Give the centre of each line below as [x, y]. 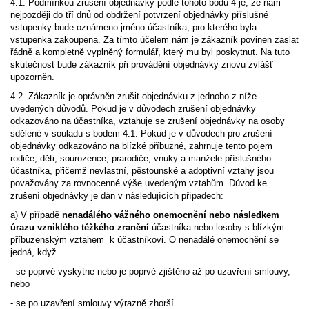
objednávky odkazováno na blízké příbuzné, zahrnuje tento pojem [141, 146]
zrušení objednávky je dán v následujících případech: [117, 196]
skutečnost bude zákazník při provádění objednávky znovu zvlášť [142, 64]
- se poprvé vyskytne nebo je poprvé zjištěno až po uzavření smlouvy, [150, 271]
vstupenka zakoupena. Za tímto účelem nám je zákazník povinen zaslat [154, 40]
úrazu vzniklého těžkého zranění [80, 227]
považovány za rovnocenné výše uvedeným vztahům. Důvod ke [139, 183]
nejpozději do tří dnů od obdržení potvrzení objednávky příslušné [139, 15]
